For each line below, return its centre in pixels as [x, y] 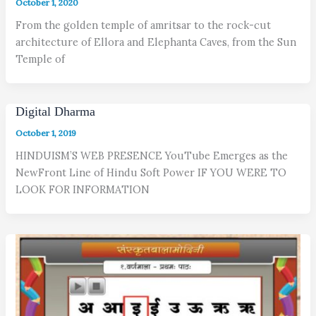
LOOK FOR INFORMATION [83, 190]
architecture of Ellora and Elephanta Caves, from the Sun [156, 42]
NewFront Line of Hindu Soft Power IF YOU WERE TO [151, 173]
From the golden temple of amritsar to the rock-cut [144, 25]
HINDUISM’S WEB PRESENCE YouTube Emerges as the [152, 156]
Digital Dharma [56, 112]
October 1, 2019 [46, 133]
